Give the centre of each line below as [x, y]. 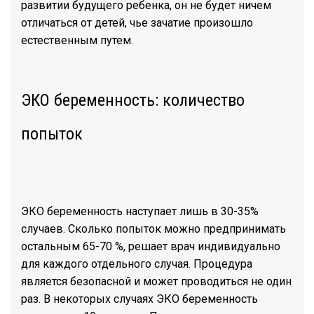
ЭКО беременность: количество [133, 100]
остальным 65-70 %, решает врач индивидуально [151, 246]
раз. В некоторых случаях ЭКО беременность [139, 299]
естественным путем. [77, 40]
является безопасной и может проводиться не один [156, 281]
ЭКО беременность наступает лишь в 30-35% [140, 211]
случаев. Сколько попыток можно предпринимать [153, 229]
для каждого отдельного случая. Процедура [137, 264]
